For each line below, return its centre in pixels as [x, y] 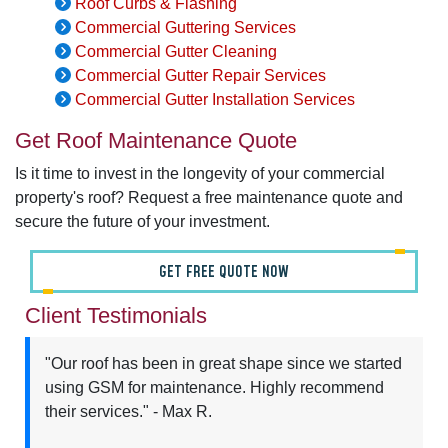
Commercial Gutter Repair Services [200, 76]
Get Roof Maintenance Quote [156, 141]
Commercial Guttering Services [185, 28]
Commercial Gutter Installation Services [215, 100]
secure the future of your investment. [142, 222]
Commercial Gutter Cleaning [176, 52]
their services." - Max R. [128, 412]
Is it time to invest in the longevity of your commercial [200, 174]
